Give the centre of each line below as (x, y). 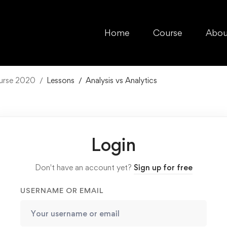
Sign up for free (163, 167)
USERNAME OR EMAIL (62, 190)
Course (168, 33)
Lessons (61, 80)
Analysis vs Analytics (121, 80)
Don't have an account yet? (84, 167)
